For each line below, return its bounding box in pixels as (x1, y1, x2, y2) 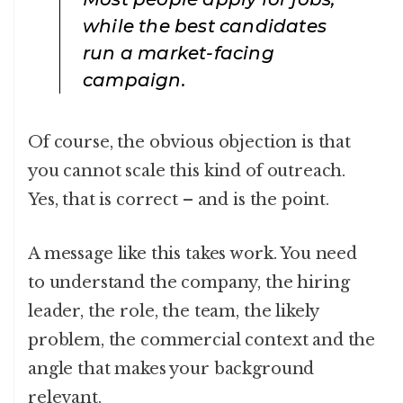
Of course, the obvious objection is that (28, 132, 352, 153)
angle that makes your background (28, 359, 315, 380)
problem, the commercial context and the (28, 330, 376, 351)
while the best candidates (83, 15, 327, 38)
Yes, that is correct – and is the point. (28, 190, 330, 210)
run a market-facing (83, 42, 274, 65)
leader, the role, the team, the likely (28, 301, 319, 322)
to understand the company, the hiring (28, 273, 350, 293)
